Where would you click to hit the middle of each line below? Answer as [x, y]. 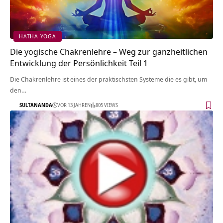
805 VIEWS [107, 105]
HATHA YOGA [38, 36]
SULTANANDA [36, 105]
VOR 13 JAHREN [74, 105]
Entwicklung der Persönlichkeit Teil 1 [79, 63]
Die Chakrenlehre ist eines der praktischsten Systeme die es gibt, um [109, 79]
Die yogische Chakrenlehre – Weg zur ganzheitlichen [109, 51]
